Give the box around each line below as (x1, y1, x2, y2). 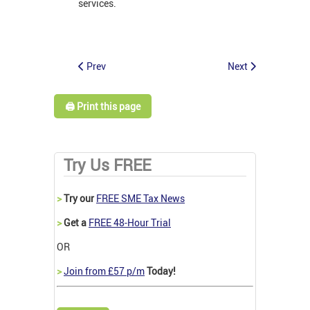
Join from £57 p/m (64, 264, 145, 277)
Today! (145, 264, 176, 277)
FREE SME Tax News (96, 191, 185, 205)
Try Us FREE (64, 154, 151, 176)
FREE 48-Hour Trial (89, 215, 171, 229)
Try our (62, 191, 96, 205)
